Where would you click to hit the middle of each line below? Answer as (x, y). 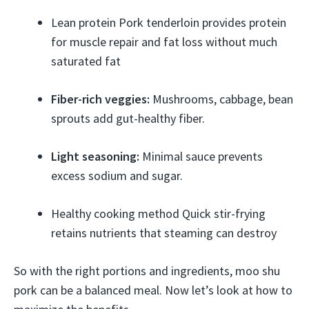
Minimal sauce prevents (201, 156)
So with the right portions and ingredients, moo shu (147, 271)
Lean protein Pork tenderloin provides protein (169, 22)
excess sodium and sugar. (117, 176)
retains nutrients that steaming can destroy (164, 233)
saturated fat (86, 61)
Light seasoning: (95, 156)
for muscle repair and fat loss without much (164, 42)
